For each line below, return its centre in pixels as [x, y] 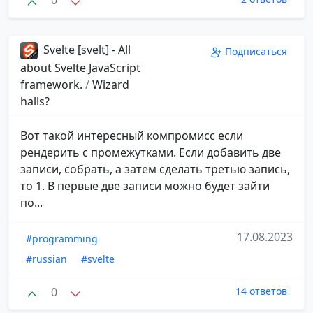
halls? [35, 101]
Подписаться [256, 51]
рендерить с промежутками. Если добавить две [151, 152]
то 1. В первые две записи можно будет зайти [145, 185]
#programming [62, 238]
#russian [46, 259]
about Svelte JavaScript [80, 67]
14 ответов [261, 291]
